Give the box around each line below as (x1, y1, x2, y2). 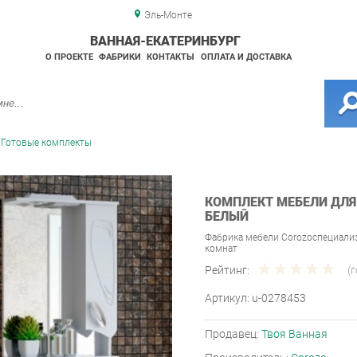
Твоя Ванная (261, 328, 328, 341)
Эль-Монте (143, 10, 192, 21)
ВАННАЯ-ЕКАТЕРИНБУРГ (89, 33, 241, 49)
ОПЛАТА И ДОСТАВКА (200, 52, 292, 62)
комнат (205, 243, 237, 255)
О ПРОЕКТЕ (45, 52, 93, 62)
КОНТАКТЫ (147, 52, 195, 62)
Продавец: (205, 328, 261, 341)
